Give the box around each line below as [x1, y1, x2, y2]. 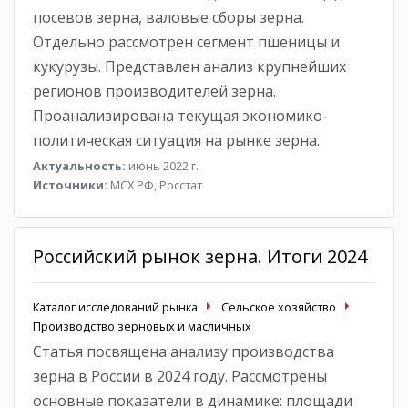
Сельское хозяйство [221, 298, 336, 315]
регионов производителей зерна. [33, 80, 276, 101]
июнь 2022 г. [126, 157, 199, 174]
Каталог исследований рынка [33, 298, 198, 315]
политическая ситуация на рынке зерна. [33, 129, 320, 150]
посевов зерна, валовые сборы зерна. [33, 6, 304, 27]
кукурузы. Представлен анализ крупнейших [33, 56, 346, 76]
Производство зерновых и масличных [33, 317, 251, 334]
